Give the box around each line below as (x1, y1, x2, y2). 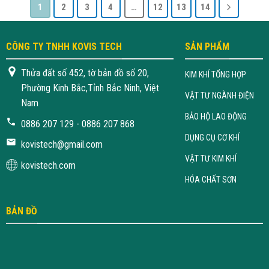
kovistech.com (20, 159, 76, 171)
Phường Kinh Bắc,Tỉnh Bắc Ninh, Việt (20, 82, 159, 94)
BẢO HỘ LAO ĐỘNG (185, 112, 247, 122)
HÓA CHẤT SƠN (185, 175, 237, 185)
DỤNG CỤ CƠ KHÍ (185, 133, 240, 143)
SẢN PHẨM (185, 40, 230, 52)
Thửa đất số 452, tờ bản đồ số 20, (20, 67, 149, 79)
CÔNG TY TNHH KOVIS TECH (5, 40, 122, 52)
